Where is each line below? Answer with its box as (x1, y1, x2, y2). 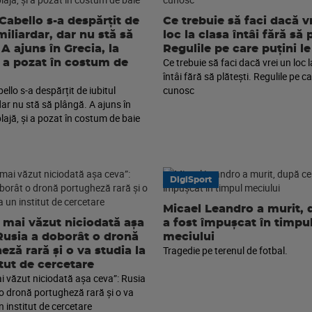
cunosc (163, 84, 194, 97)
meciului (163, 231, 214, 242)
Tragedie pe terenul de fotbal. (163, 244, 288, 257)
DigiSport (170, 175, 212, 184)
